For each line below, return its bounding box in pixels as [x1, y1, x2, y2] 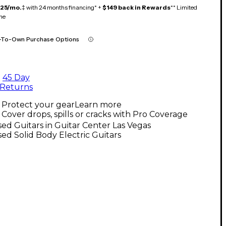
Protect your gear [2, 99, 75, 109]
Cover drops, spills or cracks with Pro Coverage [2, 109, 188, 119]
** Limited [171, 3, 197, 11]
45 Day [3, 72, 30, 82]
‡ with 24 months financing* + [22, 3, 102, 11]
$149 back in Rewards [102, 3, 171, 11]
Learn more [75, 99, 122, 109]
